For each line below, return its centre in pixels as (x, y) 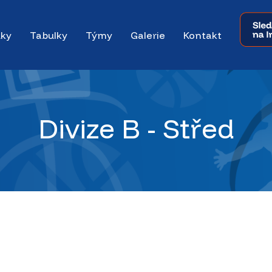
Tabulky (49, 35)
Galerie (148, 35)
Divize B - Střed (136, 128)
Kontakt (202, 35)
